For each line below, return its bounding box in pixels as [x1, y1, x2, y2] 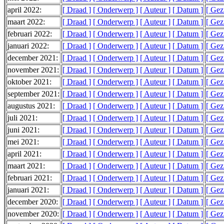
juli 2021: [7, 113, 37, 122]
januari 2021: [7, 185, 49, 194]
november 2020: [7, 209, 59, 218]
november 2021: [7, 65, 59, 74]
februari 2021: [7, 173, 52, 182]
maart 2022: [7, 17, 45, 26]
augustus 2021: [7, 101, 55, 110]
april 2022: [7, 5, 41, 14]
